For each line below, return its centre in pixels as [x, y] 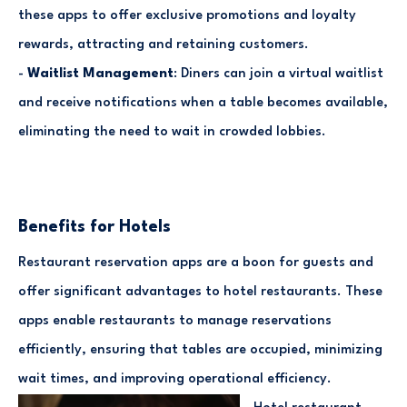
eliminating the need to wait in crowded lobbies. [172, 132]
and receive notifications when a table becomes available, [203, 103]
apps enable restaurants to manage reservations [175, 321]
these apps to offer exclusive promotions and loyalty [187, 15]
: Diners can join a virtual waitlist [278, 74]
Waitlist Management [100, 74]
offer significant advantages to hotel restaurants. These [200, 292]
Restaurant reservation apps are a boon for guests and [196, 263]
